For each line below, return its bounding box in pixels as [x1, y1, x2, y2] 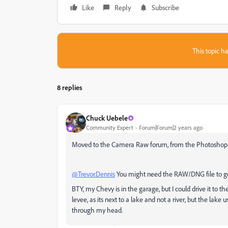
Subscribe [152, 3, 179, 12]
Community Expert [86, 124, 133, 132]
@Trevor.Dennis [72, 169, 115, 178]
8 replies [57, 82, 82, 92]
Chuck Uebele [86, 113, 128, 123]
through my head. [72, 205, 123, 214]
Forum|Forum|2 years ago [139, 124, 203, 132]
